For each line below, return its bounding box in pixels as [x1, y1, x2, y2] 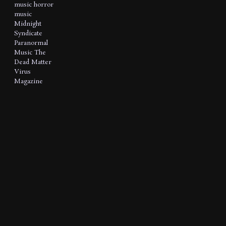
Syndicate [14, 29, 42, 38]
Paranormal [14, 38, 48, 47]
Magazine [14, 77, 43, 86]
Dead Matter [14, 58, 51, 67]
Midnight [14, 19, 41, 28]
